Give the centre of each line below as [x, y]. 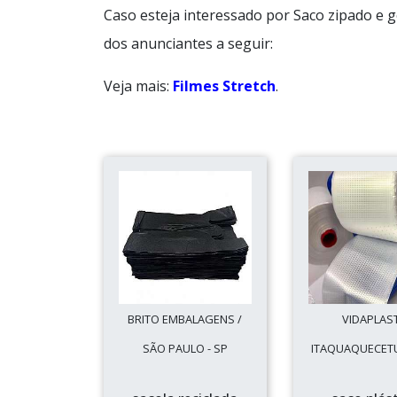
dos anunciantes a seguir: [188, 43]
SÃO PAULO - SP [185, 348]
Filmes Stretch [224, 86]
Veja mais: [138, 86]
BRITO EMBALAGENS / [185, 319]
